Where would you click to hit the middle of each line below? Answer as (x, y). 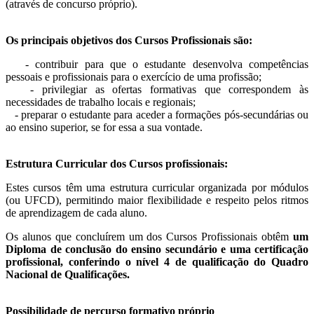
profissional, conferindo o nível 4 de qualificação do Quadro (157, 262)
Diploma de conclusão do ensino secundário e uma (128, 250)
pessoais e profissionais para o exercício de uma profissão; (134, 77)
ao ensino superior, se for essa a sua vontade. (104, 128)
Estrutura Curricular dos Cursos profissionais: (117, 164)
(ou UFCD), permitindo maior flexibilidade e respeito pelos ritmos (157, 200)
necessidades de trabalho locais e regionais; (101, 102)
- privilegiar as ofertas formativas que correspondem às (157, 90)
